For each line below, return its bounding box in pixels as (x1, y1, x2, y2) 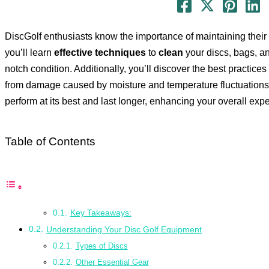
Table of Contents (5, 135, 95, 148)
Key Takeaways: (70, 208, 131, 218)
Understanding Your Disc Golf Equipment (46, 225, 202, 235)
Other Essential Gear (75, 258, 149, 267)
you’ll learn (5, 47, 54, 58)
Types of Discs (75, 241, 128, 251)
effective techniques (54, 47, 146, 58)
